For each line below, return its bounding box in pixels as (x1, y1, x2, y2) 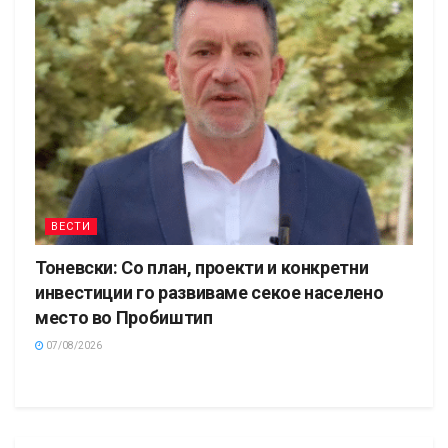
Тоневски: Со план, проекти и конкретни (35, 257, 369, 279)
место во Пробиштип (35, 307, 213, 329)
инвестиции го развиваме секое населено (35, 282, 384, 304)
